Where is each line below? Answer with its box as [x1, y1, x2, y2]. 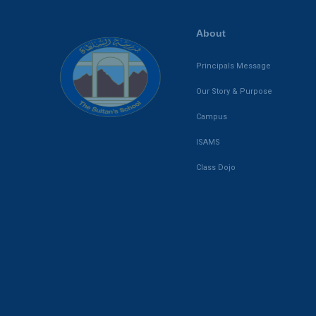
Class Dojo [196, 163, 236, 173]
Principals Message [196, 61, 271, 71]
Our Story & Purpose [196, 87, 272, 97]
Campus [196, 112, 227, 122]
